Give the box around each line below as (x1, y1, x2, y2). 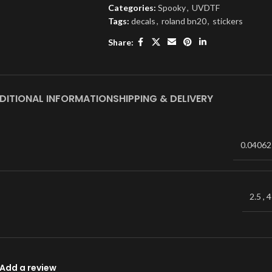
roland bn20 (161, 16, 206, 27)
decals (131, 16, 155, 27)
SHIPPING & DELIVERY (112, 92, 213, 106)
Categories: (107, 2, 156, 13)
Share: (107, 36, 134, 47)
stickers (212, 16, 243, 27)
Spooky (157, 2, 186, 13)
